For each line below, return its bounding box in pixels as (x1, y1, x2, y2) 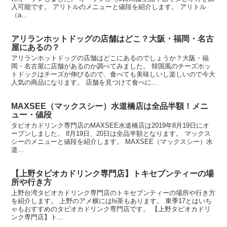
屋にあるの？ (11, 43, 60, 52)
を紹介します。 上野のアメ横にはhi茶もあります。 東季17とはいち (11, 197, 212, 205)
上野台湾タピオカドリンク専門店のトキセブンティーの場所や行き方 (11, 188, 216, 197)
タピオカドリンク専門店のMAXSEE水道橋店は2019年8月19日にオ (11, 121, 210, 129)
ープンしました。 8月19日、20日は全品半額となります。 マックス (11, 129, 211, 137)
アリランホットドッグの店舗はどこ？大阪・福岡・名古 (11, 34, 214, 44)
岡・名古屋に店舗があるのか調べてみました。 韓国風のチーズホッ (11, 62, 211, 70)
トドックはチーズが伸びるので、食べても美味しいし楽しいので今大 (11, 70, 216, 79)
